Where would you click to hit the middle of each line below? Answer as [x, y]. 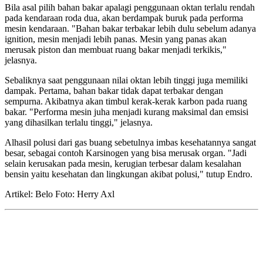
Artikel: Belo [30, 194]
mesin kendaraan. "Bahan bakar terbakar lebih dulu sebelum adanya [130, 28]
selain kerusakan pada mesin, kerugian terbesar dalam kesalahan [123, 163]
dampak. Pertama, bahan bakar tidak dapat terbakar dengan [114, 90]
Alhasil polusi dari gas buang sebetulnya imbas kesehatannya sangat [130, 142]
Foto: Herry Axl [85, 194]
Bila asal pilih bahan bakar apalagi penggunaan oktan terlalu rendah [130, 7]
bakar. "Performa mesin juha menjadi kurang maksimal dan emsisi [127, 112]
